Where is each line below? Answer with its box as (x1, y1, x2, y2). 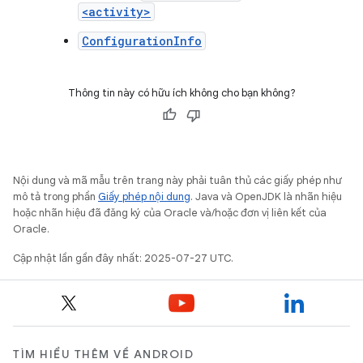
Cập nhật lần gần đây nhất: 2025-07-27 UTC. (13, 251, 233, 265)
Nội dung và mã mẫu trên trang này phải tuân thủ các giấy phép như (13, 173, 342, 187)
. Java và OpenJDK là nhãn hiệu (190, 190, 342, 203)
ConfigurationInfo (82, 33, 202, 49)
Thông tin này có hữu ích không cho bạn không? (67, 86, 296, 100)
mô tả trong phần (13, 190, 98, 203)
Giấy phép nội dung (98, 190, 190, 203)
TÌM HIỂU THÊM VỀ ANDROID (13, 347, 194, 361)
